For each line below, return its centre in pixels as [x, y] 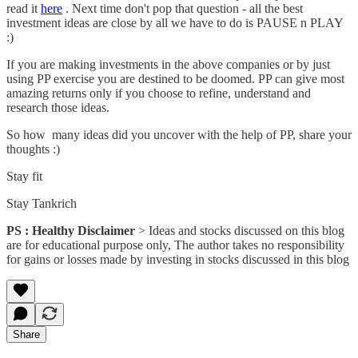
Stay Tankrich [42, 203]
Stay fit [24, 176]
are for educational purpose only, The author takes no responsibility [175, 245]
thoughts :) [33, 149]
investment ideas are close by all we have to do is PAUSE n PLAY [175, 22]
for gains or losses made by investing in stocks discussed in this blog [178, 259]
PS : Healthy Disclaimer [71, 230]
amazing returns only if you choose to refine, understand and [159, 93]
